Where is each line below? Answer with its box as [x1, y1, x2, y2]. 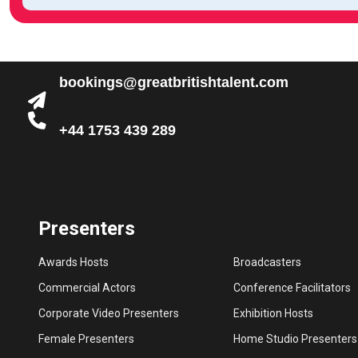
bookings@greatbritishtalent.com [59, 74, 289, 90]
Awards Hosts [38, 256, 109, 269]
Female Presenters [38, 332, 134, 346]
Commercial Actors [38, 281, 136, 295]
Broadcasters [233, 256, 301, 269]
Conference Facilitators [233, 281, 351, 295]
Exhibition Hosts [233, 307, 313, 320]
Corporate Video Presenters [38, 307, 179, 320]
